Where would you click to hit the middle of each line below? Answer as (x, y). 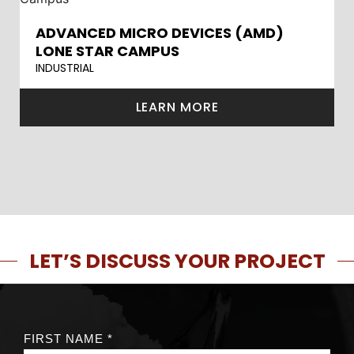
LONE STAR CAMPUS (107, 51)
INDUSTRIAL (65, 68)
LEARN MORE (177, 107)
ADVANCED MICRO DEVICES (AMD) (160, 33)
